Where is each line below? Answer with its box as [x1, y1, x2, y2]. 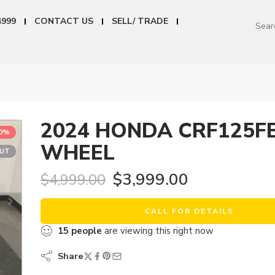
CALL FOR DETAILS [144, 206, 234, 217]
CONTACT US [34, 15, 93, 27]
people [71, 225, 102, 238]
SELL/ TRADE [111, 15, 168, 27]
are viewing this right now [102, 225, 214, 238]
